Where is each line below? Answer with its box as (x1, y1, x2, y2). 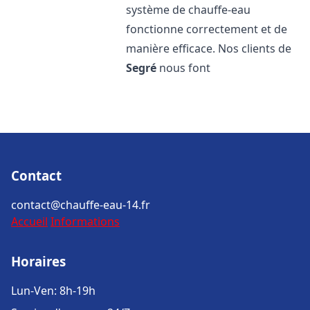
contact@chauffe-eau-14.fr (11, 197, 150, 212)
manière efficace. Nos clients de (126, 41, 292, 56)
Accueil (11, 214, 48, 229)
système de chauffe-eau (126, 2, 251, 17)
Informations (51, 214, 120, 229)
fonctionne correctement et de (126, 21, 288, 37)
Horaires (11, 253, 66, 270)
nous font (156, 60, 211, 75)
